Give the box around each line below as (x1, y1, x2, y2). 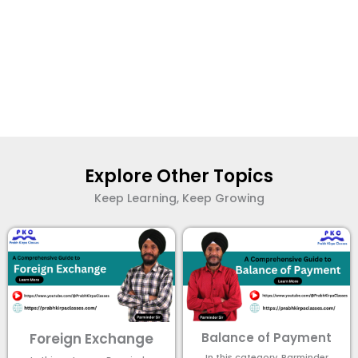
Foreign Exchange (30, 328, 153, 348)
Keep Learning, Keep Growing (93, 190, 265, 207)
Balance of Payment (201, 328, 332, 346)
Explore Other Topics (85, 164, 273, 189)
